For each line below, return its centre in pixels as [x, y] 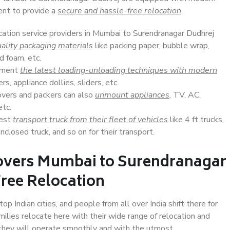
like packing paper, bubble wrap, [151, 46]
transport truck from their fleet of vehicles [90, 120]
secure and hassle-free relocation [119, 11]
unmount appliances [132, 95]
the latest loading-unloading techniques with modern [119, 70]
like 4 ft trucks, [196, 120]
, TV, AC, [185, 95]
